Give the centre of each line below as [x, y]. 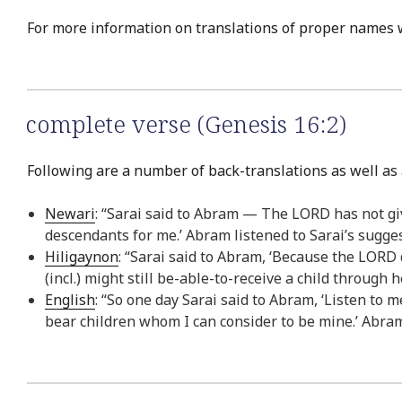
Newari [70, 214]
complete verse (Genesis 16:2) [186, 123]
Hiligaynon [82, 257]
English [70, 300]
